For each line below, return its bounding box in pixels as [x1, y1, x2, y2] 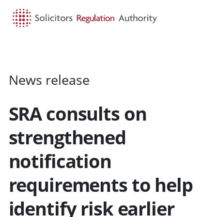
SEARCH [102, 46, 129, 56]
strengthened [8, 124, 126, 150]
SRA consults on [8, 101, 147, 126]
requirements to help [8, 172, 193, 198]
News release [8, 70, 90, 89]
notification [8, 148, 111, 174]
